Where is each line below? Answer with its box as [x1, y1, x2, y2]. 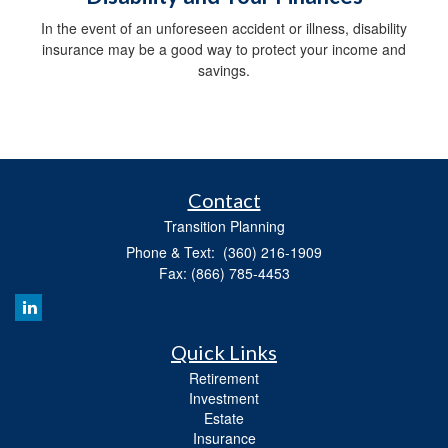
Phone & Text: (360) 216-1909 [126, 241, 322, 262]
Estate [204, 407, 244, 428]
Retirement [189, 367, 259, 388]
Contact [187, 187, 261, 212]
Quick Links [171, 339, 277, 364]
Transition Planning [163, 215, 285, 236]
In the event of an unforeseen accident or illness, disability [41, 17, 407, 38]
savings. [198, 59, 250, 80]
